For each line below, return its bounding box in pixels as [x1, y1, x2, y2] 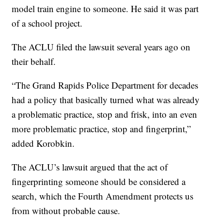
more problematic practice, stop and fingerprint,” [12, 122, 191, 135]
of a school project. [12, 16, 83, 29]
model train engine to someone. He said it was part [12, 2, 199, 15]
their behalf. [12, 55, 56, 67]
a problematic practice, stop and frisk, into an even [12, 108, 198, 120]
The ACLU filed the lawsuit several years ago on [12, 40, 191, 53]
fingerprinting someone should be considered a [12, 175, 186, 187]
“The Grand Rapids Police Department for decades [12, 78, 199, 91]
